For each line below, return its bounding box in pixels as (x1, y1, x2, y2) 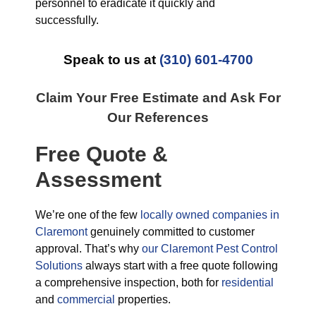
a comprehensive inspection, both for (35, 276, 221, 288)
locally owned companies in (140, 209, 279, 221)
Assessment (35, 168, 162, 191)
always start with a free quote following (83, 260, 278, 272)
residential (221, 276, 274, 288)
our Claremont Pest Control (142, 243, 278, 255)
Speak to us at (63, 52, 159, 67)
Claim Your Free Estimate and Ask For (35, 90, 281, 105)
